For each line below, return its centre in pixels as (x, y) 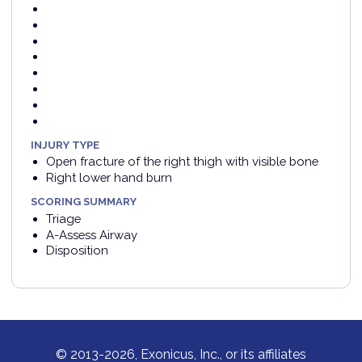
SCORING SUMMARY (84, 202)
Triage (63, 218)
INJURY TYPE (65, 145)
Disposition (77, 250)
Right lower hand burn (109, 178)
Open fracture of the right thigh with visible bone (182, 162)
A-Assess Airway (91, 234)
